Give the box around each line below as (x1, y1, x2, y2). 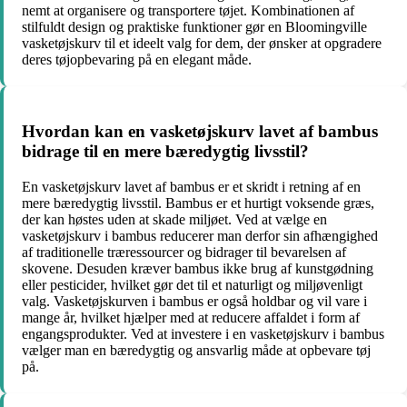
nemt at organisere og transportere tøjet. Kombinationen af (22, 3, 354, 19)
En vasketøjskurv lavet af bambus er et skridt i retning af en (22, 178, 361, 194)
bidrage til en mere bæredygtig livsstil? (22, 142, 309, 162)
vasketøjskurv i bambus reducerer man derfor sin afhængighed (22, 227, 378, 243)
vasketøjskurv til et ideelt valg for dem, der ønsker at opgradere (22, 35, 382, 52)
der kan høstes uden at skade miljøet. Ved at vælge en (22, 211, 327, 227)
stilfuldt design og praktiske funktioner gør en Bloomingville (22, 19, 367, 35)
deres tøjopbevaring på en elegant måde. (22, 52, 252, 68)
